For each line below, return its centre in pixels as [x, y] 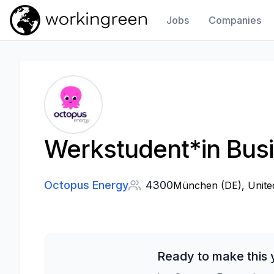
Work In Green [39, 41]
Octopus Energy [86, 185]
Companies [235, 20]
